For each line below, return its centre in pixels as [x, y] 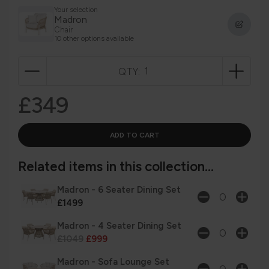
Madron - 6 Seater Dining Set [119, 190]
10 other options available [94, 39]
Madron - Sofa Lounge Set [113, 262]
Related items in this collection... [116, 167]
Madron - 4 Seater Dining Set [119, 226]
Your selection [76, 10]
